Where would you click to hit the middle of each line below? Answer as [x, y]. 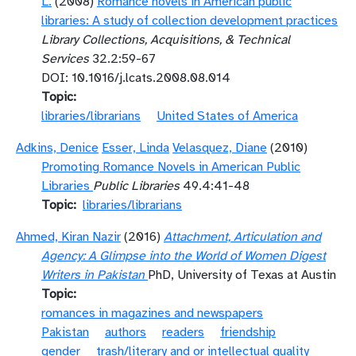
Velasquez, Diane [220, 148]
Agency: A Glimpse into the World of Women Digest [184, 256]
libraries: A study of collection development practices [190, 21]
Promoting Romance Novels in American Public [171, 167]
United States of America [227, 116]
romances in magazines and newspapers [152, 313]
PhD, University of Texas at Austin [242, 275]
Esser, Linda [135, 148]
